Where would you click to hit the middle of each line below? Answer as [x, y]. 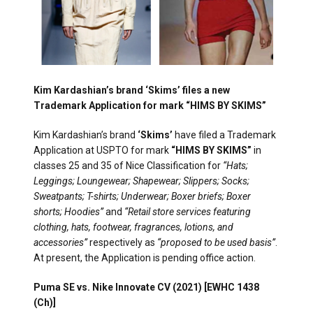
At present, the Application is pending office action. [145, 258]
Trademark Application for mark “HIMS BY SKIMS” [150, 106]
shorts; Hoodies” [68, 212]
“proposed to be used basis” [216, 243]
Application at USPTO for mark [102, 151]
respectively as [122, 243]
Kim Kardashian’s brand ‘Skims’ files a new [132, 90]
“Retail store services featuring [188, 212]
